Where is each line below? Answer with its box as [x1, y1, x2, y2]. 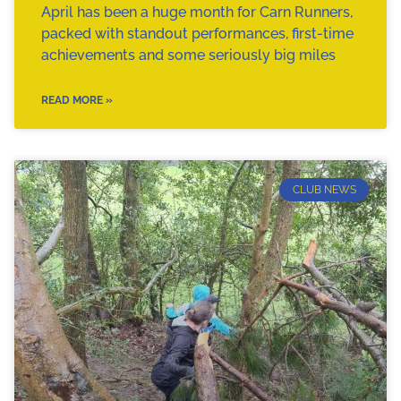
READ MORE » [41, 93, 113, 107]
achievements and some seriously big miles [41, 46, 336, 64]
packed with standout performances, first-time [41, 24, 354, 42]
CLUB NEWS [292, 183, 356, 197]
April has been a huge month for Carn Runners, [41, 3, 353, 21]
